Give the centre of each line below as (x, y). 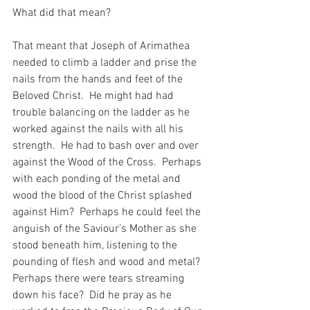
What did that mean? (62, 13)
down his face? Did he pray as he (93, 296)
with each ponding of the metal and (98, 180)
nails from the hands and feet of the (99, 80)
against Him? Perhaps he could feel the (108, 213)
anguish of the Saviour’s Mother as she (106, 229)
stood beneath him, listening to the (96, 246)
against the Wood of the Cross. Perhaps (108, 163)
